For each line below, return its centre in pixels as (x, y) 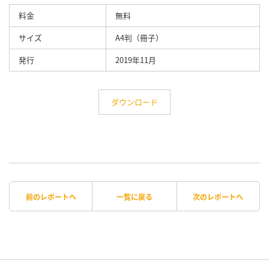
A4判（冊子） (139, 38)
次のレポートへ (218, 197)
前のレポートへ (51, 197)
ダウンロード (134, 102)
